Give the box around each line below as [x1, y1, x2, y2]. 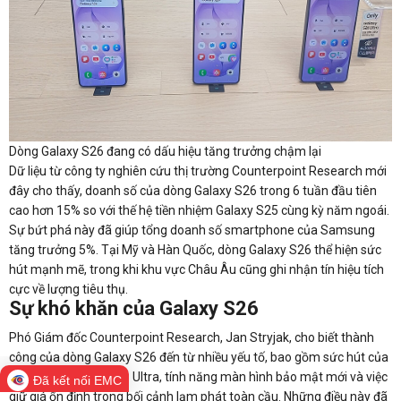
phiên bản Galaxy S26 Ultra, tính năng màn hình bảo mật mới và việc [9, 370, 388, 385]
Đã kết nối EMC [33, 373, 122, 388]
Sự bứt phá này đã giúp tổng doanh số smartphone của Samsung [9, 223, 375, 238]
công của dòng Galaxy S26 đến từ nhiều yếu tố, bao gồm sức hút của [9, 350, 388, 365]
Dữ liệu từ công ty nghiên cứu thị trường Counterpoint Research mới [9, 164, 387, 179]
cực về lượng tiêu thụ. [9, 282, 128, 297]
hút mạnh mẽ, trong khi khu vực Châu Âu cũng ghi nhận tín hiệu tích [9, 262, 384, 277]
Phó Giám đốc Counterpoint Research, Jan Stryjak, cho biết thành [9, 330, 374, 346]
